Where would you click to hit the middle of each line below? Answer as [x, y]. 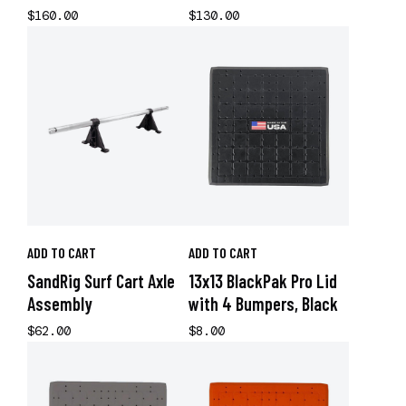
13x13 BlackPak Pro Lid [262, 281]
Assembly [60, 304]
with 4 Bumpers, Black [263, 304]
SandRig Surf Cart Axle [101, 281]
